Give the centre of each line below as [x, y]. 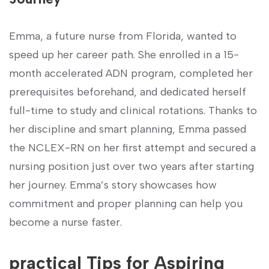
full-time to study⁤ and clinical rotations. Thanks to [133, 110]
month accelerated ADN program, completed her [131, 73]
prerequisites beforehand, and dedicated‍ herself [128, 92]
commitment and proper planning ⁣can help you [126, 203]
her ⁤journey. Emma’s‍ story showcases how [113, 185]
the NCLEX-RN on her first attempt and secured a [132, 147]
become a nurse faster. [65, 222]
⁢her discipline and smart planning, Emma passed [128, 129]
